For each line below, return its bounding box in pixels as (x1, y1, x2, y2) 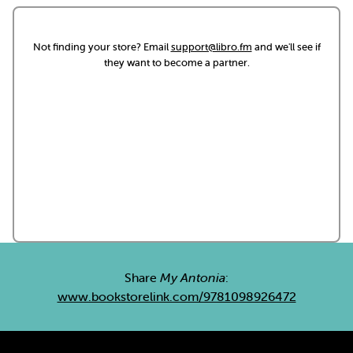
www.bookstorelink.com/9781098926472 (57, 288, 296, 304)
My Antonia (160, 269, 225, 285)
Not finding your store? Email (32, 40, 171, 54)
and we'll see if (251, 40, 321, 54)
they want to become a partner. (103, 56, 250, 69)
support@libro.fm (170, 40, 252, 54)
